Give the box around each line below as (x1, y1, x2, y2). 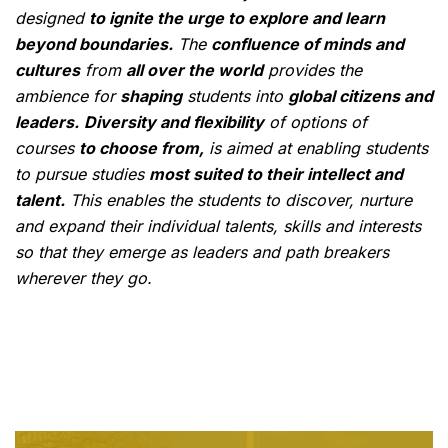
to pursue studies (15, 164, 149, 185)
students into (182, 86, 288, 107)
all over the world (126, 60, 263, 81)
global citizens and (288, 86, 433, 107)
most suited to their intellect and (149, 164, 403, 185)
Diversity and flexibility (84, 112, 264, 133)
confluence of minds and (211, 34, 404, 55)
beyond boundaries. (15, 34, 173, 55)
